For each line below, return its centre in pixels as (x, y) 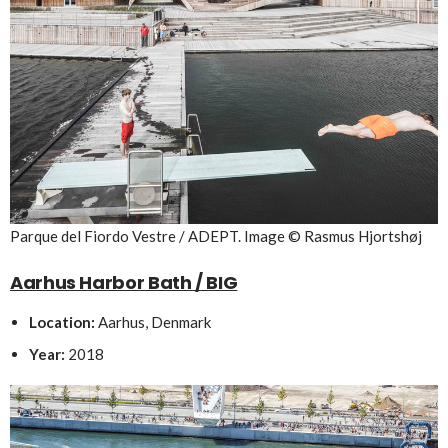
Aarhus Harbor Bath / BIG (124, 282)
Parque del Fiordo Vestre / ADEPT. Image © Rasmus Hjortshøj (216, 235)
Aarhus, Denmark (152, 321)
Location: (61, 321)
